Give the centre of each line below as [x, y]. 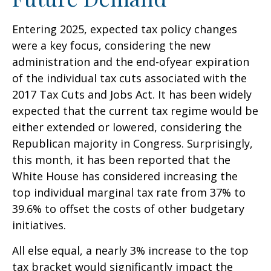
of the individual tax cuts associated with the [129, 78]
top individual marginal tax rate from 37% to [129, 192]
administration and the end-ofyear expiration [131, 62]
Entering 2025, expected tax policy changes [125, 29]
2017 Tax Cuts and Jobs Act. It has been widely [132, 94]
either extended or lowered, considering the [127, 127]
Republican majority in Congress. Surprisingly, [132, 143]
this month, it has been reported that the [121, 160]
